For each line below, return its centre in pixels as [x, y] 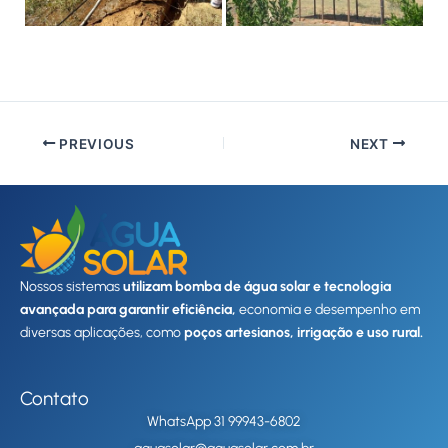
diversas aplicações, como [102, 332]
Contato [54, 398]
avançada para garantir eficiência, [128, 309]
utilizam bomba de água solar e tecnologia [257, 286]
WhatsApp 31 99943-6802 [224, 421]
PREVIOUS [95, 143]
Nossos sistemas [71, 286]
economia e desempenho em [328, 309]
